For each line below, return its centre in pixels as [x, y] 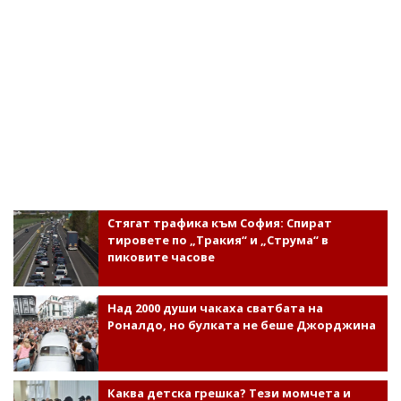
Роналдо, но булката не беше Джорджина [241, 325]
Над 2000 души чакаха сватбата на [215, 308]
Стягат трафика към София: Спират [219, 223]
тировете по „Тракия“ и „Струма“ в [218, 240]
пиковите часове [161, 257]
